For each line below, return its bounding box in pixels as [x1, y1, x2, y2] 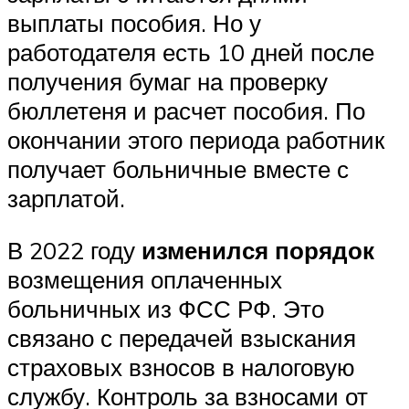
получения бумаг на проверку [7, 66, 328, 96]
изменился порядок [142, 236, 374, 266]
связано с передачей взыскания [7, 323, 356, 353]
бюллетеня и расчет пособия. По [7, 95, 365, 125]
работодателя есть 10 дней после [7, 37, 374, 67]
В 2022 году [7, 236, 142, 266]
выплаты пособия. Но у [7, 7, 261, 37]
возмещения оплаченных [7, 265, 282, 295]
